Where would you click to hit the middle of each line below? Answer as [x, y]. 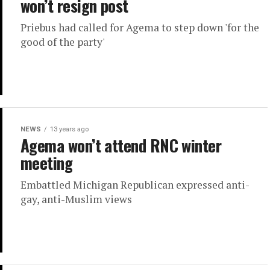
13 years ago [69, 130]
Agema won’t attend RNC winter [121, 146]
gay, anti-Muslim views [76, 199]
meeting [47, 163]
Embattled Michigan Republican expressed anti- [135, 185]
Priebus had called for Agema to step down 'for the [140, 28]
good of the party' [63, 42]
